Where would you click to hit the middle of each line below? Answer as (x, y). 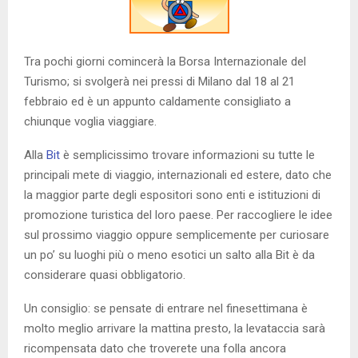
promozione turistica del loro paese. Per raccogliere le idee (178, 215)
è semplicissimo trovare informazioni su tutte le (189, 155)
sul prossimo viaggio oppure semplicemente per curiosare (177, 235)
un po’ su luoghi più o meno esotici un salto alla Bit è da (169, 255)
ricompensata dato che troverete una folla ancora (155, 348)
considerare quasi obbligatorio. (105, 274)
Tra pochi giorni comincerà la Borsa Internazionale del (165, 61)
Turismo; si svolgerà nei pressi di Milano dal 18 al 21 (159, 81)
